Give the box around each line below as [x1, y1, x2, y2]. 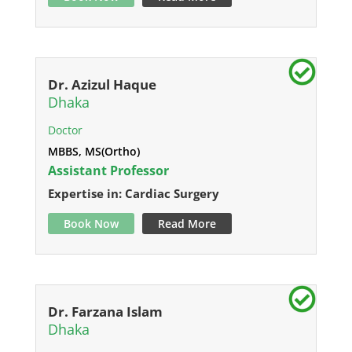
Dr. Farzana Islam [47, 302, 163, 321]
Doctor [47, 123, 82, 137]
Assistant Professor [47, 162, 169, 179]
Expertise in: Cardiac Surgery [47, 185, 219, 201]
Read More [157, 216, 216, 231]
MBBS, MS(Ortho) [47, 144, 140, 159]
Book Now [63, 216, 119, 231]
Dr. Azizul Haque [47, 75, 156, 93]
